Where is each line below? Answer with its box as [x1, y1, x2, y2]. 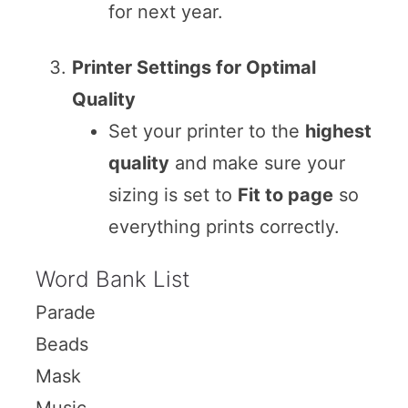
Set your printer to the [107, 119, 305, 142]
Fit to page [237, 183, 333, 206]
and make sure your [168, 151, 345, 174]
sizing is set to [107, 183, 238, 206]
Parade [35, 301, 96, 323]
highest [304, 119, 372, 142]
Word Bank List [35, 265, 190, 292]
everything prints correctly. [107, 215, 340, 238]
